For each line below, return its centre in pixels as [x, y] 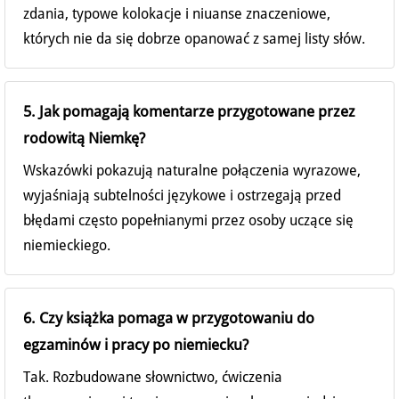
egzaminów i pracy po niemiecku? [136, 345]
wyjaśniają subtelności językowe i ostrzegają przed [182, 196]
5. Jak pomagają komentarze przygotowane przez [189, 112]
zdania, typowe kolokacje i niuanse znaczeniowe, [177, 14]
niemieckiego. [67, 246]
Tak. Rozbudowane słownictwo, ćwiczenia [153, 378]
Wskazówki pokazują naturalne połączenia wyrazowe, [192, 171]
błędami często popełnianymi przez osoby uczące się [188, 221]
